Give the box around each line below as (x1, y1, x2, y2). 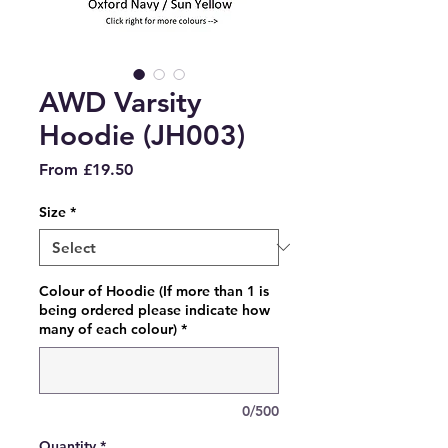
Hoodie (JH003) (39, 117, 245, 152)
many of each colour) (39, 319, 177, 338)
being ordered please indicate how (39, 300, 270, 319)
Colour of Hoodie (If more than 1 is (39, 281, 269, 300)
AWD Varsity (39, 84, 202, 119)
